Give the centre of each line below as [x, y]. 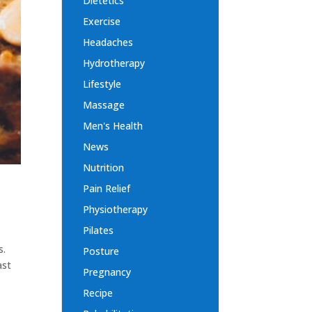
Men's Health [113, 126]
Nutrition [104, 168]
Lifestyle [102, 84]
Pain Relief [107, 189]
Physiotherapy [116, 210]
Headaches [108, 42]
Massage [104, 105]
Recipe [98, 293]
